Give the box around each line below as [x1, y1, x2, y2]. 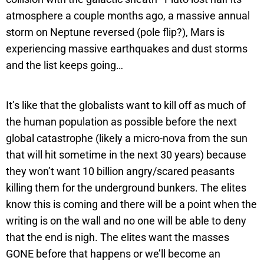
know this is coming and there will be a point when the [6, 197, 257, 210]
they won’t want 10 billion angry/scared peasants [6, 164, 235, 177]
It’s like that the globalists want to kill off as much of [6, 98, 246, 111]
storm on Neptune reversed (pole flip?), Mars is [6, 25, 225, 38]
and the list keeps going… [6, 58, 123, 71]
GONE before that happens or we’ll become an [6, 247, 220, 260]
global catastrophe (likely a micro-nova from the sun [6, 131, 247, 144]
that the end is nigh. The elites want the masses [6, 230, 229, 243]
